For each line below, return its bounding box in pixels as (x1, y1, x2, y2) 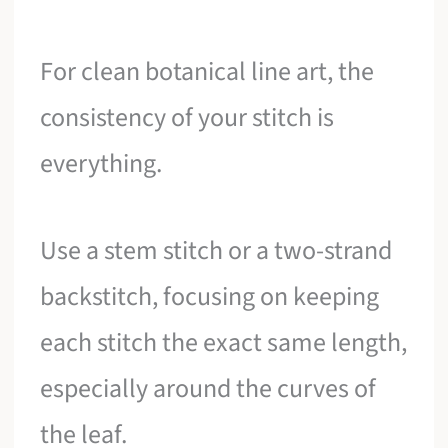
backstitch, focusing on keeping (40, 278, 380, 316)
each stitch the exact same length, (40, 324, 408, 362)
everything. (40, 144, 163, 182)
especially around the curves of (40, 370, 377, 408)
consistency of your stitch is (40, 98, 335, 136)
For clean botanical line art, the (40, 52, 375, 90)
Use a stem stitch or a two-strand (40, 232, 393, 270)
